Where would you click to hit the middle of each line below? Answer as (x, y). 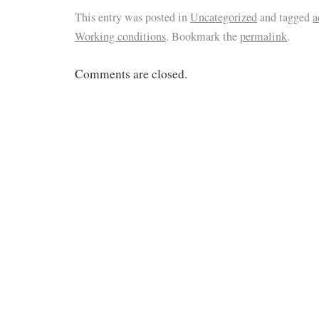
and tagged (285, 17)
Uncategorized (224, 17)
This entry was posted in (132, 17)
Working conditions (120, 37)
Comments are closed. (131, 74)
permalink (263, 37)
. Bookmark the (203, 37)
